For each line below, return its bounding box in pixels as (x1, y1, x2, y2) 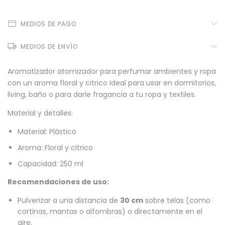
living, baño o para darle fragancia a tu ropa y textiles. (8, 89, 196, 99)
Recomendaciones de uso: (8, 177, 109, 187)
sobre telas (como (143, 195, 210, 205)
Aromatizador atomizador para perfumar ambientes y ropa (8, 66, 216, 76)
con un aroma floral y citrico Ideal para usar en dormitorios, (8, 78, 216, 88)
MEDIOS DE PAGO (20, 20, 76, 28)
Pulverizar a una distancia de (18, 195, 120, 205)
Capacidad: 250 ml (18, 159, 83, 169)
